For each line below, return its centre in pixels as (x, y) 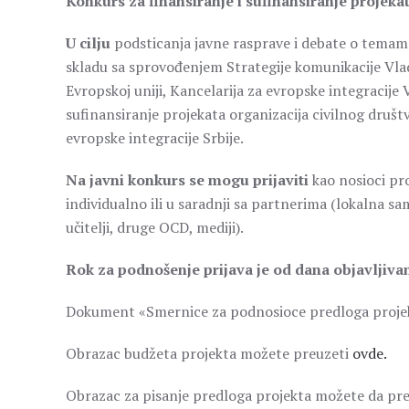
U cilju (88, 43)
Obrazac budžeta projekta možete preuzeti (209, 353)
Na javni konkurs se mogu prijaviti (187, 180)
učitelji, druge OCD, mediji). (155, 227)
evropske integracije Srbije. (155, 138)
